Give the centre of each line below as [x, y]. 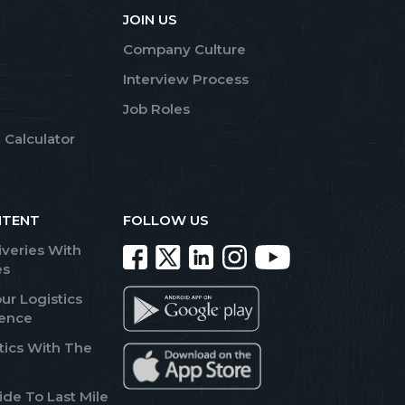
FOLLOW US [166, 220]
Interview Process [186, 79]
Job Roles [156, 109]
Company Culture [184, 49]
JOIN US [150, 19]
